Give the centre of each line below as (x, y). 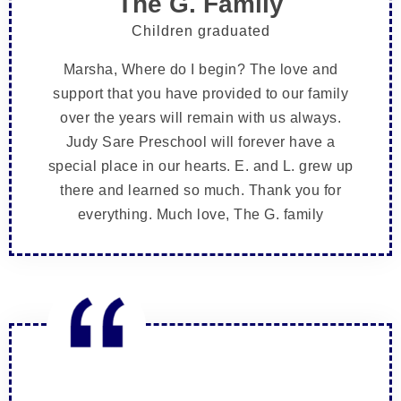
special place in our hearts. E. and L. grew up (200, 166)
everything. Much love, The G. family (200, 215)
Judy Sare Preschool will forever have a (200, 142)
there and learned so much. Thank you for (200, 191)
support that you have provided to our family (200, 94)
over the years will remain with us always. (200, 118)
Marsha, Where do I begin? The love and (200, 70)
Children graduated (200, 31)
